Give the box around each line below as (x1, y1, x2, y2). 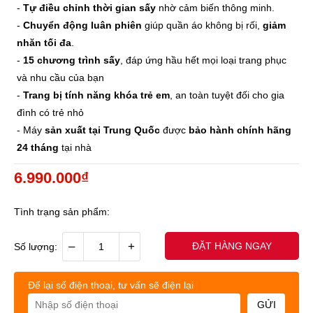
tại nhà (59, 141, 92, 153)
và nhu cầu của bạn (17, 71, 104, 83)
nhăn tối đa (17, 36, 71, 48)
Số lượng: (14, 240, 60, 252)
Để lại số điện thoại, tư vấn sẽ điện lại (28, 279, 194, 291)
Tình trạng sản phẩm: (14, 205, 110, 217)
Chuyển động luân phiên (23, 19, 142, 31)
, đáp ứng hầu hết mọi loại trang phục (120, 54, 286, 66)
